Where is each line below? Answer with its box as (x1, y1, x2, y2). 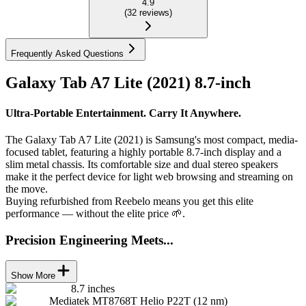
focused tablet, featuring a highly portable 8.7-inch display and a (5, 146, 281, 158)
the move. (5, 183, 48, 195)
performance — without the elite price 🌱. (5, 208, 185, 220)
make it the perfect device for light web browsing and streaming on (5, 171, 293, 183)
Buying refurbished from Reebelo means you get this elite (5, 195, 253, 208)
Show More (11, 270, 55, 281)
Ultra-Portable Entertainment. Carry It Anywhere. (5, 107, 241, 119)
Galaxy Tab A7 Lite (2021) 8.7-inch (5, 74, 251, 92)
